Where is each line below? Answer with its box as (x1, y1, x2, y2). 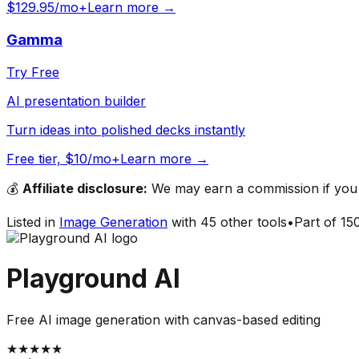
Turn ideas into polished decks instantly (6, 121, 245, 138)
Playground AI (6, 263, 180, 295)
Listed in (6, 213, 55, 230)
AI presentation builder (6, 92, 146, 109)
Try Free (6, 63, 59, 80)
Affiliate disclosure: (22, 179, 147, 196)
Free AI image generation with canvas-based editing (6, 311, 321, 328)
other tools (216, 213, 287, 230)
